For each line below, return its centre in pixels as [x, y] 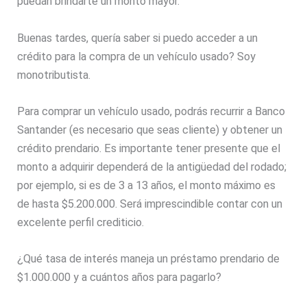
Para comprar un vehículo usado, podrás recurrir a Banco [151, 111]
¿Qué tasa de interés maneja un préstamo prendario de [149, 259]
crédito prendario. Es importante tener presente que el [149, 148]
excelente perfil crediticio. [81, 222]
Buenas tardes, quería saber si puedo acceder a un [138, 38]
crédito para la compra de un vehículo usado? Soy [137, 56]
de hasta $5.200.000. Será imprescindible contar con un [150, 204]
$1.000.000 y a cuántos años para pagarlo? [120, 278]
